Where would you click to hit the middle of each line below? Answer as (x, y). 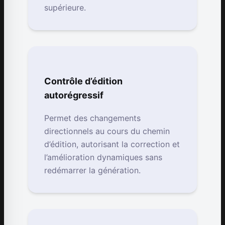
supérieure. (65, 8)
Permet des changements (92, 118)
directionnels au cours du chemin (107, 131)
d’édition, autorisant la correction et (112, 144)
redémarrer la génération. (92, 171)
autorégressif (74, 95)
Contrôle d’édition (83, 81)
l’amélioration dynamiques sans (103, 157)
